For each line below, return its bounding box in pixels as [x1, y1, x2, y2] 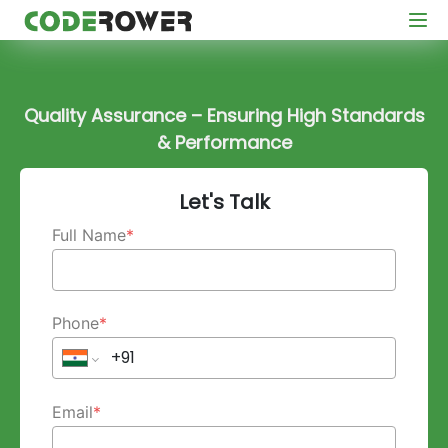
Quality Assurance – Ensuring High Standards [23, 103, 425, 128]
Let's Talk [178, 188, 270, 216]
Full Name [52, 225, 127, 245]
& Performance [156, 130, 292, 155]
